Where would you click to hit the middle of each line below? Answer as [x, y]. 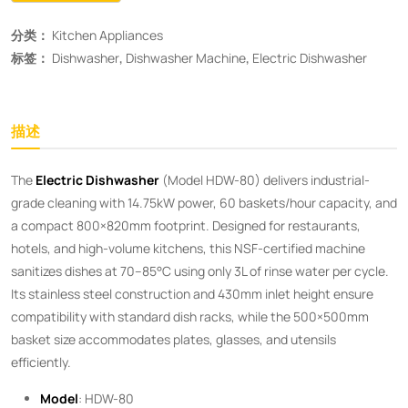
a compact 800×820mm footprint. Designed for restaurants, [186, 225]
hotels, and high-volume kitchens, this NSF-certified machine [188, 248]
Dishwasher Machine [186, 57]
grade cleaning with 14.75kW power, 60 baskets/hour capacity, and [204, 202]
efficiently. [41, 362]
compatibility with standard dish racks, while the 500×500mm [190, 316]
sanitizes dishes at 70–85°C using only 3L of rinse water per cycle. [200, 270]
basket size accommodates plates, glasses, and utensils [173, 339]
